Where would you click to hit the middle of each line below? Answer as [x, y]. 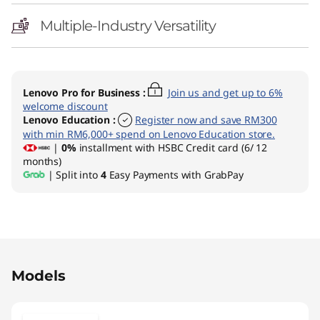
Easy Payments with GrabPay [175, 175]
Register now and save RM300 [206, 120]
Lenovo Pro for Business [81, 93]
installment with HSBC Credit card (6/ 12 [171, 148]
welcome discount [65, 106]
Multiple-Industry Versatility [128, 26]
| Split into [72, 175]
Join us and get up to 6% [225, 93]
